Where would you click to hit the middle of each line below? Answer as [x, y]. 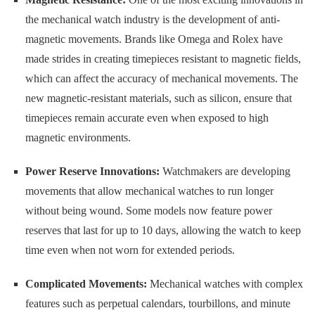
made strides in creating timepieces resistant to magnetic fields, [163, 59]
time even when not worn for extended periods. [130, 250]
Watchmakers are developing [225, 172]
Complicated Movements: [86, 284]
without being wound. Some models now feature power [148, 211]
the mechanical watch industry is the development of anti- [152, 20]
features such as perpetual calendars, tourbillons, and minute [157, 304]
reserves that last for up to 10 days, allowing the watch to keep [163, 231]
